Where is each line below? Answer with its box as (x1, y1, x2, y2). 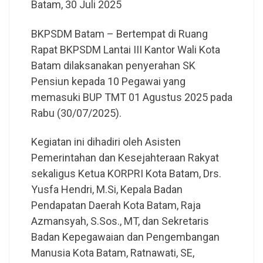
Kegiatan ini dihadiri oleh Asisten (31, 136, 181, 149)
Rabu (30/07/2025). (31, 106, 122, 119)
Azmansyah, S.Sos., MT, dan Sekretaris (31, 215, 209, 228)
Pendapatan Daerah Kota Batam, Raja (31, 199, 201, 212)
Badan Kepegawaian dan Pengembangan (31, 231, 220, 244)
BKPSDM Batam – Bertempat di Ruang (31, 27, 208, 40)
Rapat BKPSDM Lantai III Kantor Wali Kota (31, 43, 220, 56)
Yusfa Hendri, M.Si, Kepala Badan (31, 183, 183, 196)
